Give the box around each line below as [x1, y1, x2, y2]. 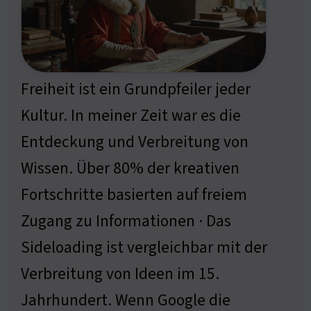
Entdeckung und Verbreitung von [21, 131, 249, 154]
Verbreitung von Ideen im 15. [21, 262, 219, 286]
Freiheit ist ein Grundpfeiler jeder [21, 78, 251, 101]
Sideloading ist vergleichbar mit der [21, 236, 267, 260]
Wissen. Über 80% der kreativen [21, 157, 239, 180]
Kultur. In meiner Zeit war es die [21, 104, 241, 128]
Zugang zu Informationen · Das [21, 210, 231, 233]
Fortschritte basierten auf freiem [21, 183, 247, 207]
